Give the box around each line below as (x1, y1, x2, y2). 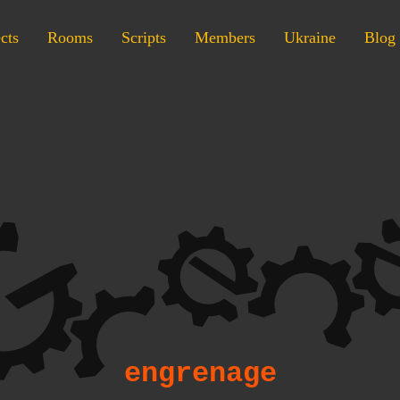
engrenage (123, 357, 277, 390)
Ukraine (284, 29, 336, 46)
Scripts (121, 29, 166, 46)
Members (195, 29, 255, 46)
